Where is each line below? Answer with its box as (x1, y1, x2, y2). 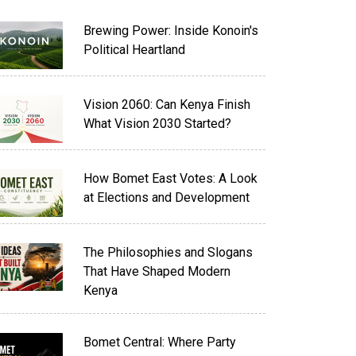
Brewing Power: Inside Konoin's (83, 23, 258, 38)
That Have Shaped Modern (83, 264, 230, 279)
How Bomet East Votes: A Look (83, 171, 257, 186)
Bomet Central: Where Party (83, 335, 236, 350)
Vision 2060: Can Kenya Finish (83, 97, 250, 112)
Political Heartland (83, 42, 185, 57)
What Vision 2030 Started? (83, 116, 231, 131)
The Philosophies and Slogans (83, 245, 253, 260)
